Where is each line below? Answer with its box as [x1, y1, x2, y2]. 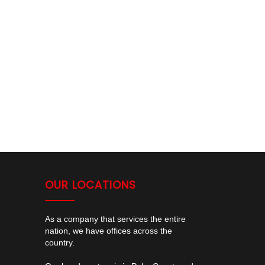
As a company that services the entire [45, 214, 186, 224]
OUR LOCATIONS [45, 177, 136, 192]
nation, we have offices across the [45, 225, 172, 235]
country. [45, 237, 75, 247]
